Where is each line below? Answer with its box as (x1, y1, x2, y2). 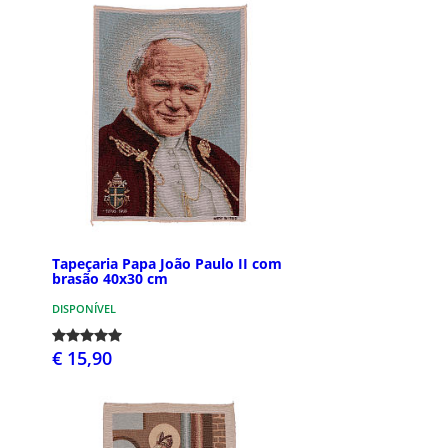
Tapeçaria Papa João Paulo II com (52, 253, 282, 273)
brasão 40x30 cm (52, 268, 168, 288)
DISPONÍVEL (52, 300, 116, 316)
